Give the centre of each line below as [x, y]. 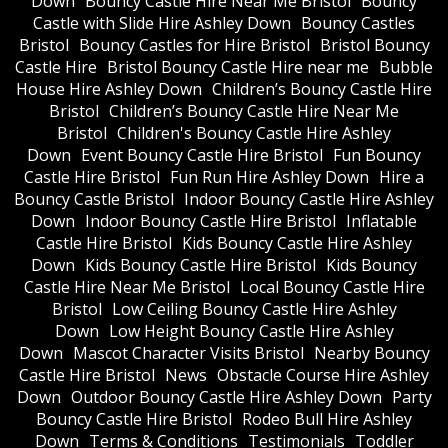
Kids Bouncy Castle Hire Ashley [297, 242]
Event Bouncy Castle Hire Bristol [202, 154]
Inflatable [381, 220]
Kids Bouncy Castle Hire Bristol [200, 264]
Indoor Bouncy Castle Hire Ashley [309, 198]
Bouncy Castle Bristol [94, 198]
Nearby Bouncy [371, 352]
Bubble [406, 66]
